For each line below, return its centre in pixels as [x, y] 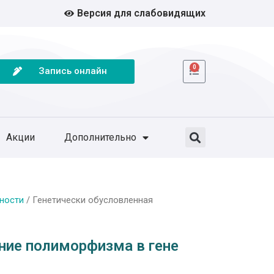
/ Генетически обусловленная [88, 200]
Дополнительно [101, 137]
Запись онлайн [72, 71]
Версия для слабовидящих [141, 13]
